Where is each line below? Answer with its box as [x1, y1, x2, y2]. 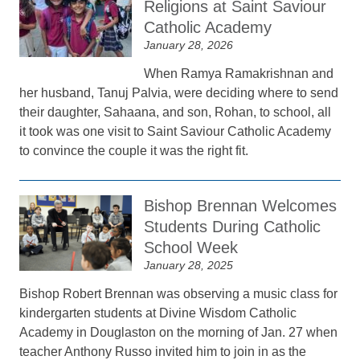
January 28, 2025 [144, 259, 234, 272]
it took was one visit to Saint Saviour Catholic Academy [19, 125, 332, 138]
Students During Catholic [144, 218, 321, 235]
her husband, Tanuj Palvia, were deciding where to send [19, 86, 339, 100]
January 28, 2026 [144, 39, 234, 51]
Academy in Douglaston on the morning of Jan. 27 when [19, 325, 338, 339]
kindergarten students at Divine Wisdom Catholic [19, 306, 297, 320]
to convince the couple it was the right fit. [19, 144, 252, 157]
